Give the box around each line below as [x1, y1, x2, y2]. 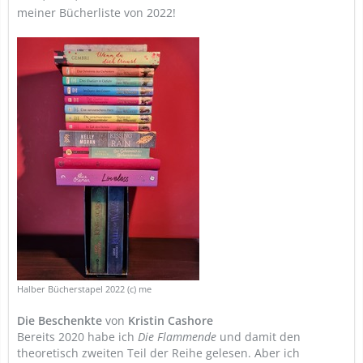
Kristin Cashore [128, 313, 213, 328]
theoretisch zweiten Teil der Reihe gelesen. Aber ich [17, 345, 300, 361]
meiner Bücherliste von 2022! [17, 5, 176, 20]
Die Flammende [138, 329, 216, 344]
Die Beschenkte [17, 313, 105, 328]
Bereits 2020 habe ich [17, 329, 138, 344]
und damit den [216, 329, 301, 344]
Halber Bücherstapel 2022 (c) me [17, 284, 152, 295]
